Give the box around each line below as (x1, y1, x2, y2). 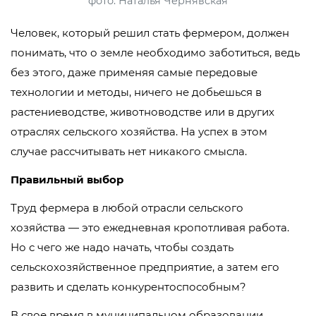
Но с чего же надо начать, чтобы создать (11, 241, 233, 255)
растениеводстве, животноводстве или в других (11, 105, 274, 119)
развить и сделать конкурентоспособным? (11, 280, 246, 294)
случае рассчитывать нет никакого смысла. (11, 145, 247, 159)
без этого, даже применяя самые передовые (11, 66, 257, 80)
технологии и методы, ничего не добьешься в (11, 85, 262, 99)
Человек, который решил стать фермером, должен (11, 26, 289, 40)
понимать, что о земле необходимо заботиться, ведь (11, 46, 300, 60)
